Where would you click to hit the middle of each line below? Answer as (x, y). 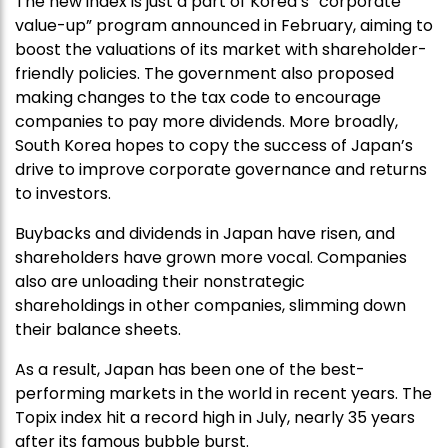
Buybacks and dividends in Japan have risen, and (205, 233)
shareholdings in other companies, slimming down (210, 305)
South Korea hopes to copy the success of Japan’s (214, 145)
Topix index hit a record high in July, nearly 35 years (215, 417)
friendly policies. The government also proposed (204, 73)
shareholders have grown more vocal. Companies (211, 257)
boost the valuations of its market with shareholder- (221, 49)
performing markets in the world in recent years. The (223, 393)
